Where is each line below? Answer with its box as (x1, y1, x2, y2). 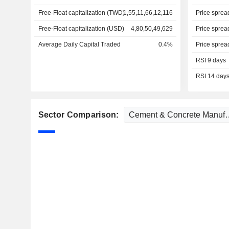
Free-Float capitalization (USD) (38, 25, 124, 32)
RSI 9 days (195, 57, 226, 64)
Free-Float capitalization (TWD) (38, 9, 125, 16)
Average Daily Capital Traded (38, 41, 121, 48)
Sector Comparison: (38, 110, 121, 119)
